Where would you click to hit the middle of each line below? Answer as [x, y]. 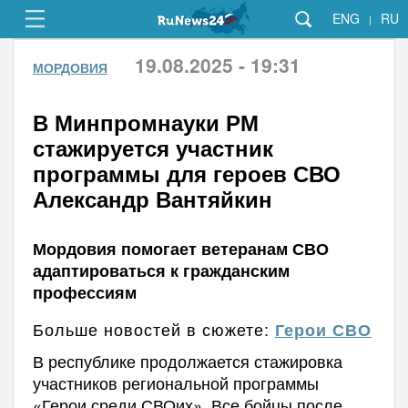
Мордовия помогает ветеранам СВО [180, 249]
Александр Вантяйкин [152, 199]
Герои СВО [323, 330]
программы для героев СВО [186, 173]
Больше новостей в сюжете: [153, 329]
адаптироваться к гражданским [161, 270]
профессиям [84, 292]
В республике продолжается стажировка [187, 361]
